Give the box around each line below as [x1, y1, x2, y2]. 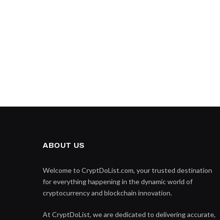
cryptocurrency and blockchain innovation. [43, 188, 172, 197]
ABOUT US [43, 141, 85, 149]
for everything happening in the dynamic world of [43, 177, 192, 186]
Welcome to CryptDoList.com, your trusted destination [43, 165, 212, 174]
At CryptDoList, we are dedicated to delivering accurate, [43, 210, 216, 219]
